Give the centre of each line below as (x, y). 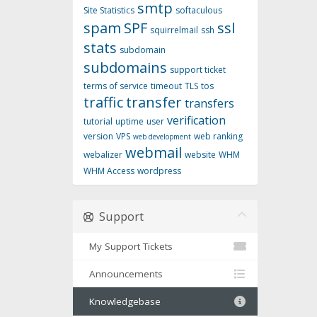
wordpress (159, 171)
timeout (166, 86)
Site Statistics (109, 11)
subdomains (125, 68)
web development (162, 137)
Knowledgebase (122, 302)
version (98, 137)
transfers (209, 104)
